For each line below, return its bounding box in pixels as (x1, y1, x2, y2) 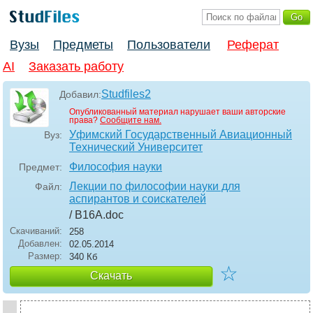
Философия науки (69, 161, 162, 173)
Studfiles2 (101, 88, 151, 101)
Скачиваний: (10, 226, 62, 237)
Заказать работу (29, 59, 124, 74)
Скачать (90, 270, 132, 282)
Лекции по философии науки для (69, 180, 240, 193)
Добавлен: (18, 238, 62, 249)
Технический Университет (69, 141, 203, 154)
